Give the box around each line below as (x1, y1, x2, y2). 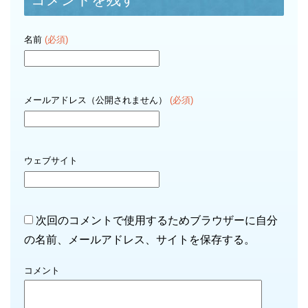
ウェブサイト (24, 155, 78, 166)
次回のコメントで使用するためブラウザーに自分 (36, 214, 278, 226)
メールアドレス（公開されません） (24, 94, 170, 105)
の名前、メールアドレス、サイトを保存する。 (24, 233, 255, 245)
